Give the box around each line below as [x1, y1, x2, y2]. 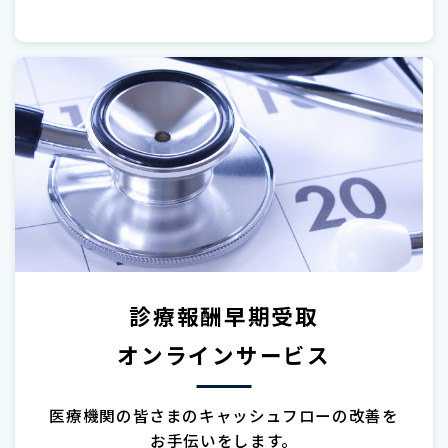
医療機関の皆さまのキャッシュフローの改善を [49, 404, 399, 427]
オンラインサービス [117, 338, 331, 370]
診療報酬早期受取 [129, 299, 319, 331]
